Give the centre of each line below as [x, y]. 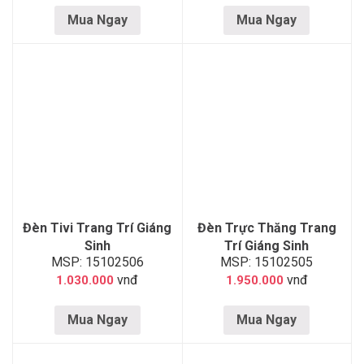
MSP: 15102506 [97, 262]
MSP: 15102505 [267, 262]
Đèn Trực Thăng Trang [266, 228]
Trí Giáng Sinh [267, 246]
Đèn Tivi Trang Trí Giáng [97, 228]
